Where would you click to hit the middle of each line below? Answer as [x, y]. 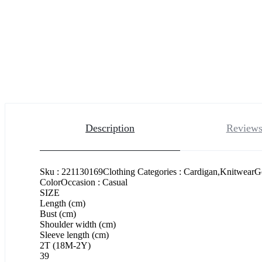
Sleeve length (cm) [74, 235]
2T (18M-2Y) [65, 245]
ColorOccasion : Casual [84, 182]
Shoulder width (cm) [78, 224]
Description [110, 128]
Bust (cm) [58, 213]
